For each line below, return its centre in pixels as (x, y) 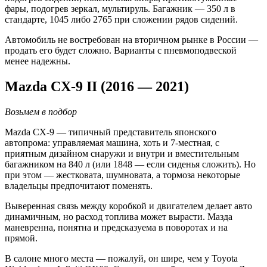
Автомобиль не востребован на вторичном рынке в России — (131, 39)
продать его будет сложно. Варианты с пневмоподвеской (121, 50)
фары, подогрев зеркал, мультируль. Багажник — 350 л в (120, 8)
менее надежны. (38, 61)
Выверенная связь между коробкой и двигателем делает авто (128, 206)
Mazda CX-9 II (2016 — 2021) (97, 86)
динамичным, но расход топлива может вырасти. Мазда (119, 216)
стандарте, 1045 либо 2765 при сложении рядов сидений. (121, 19)
